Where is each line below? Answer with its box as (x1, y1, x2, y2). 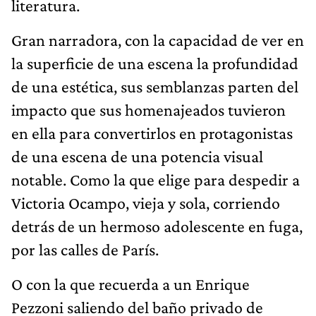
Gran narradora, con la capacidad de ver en (11, 30, 304, 49)
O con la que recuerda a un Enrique (11, 274, 250, 293)
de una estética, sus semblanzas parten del (11, 76, 298, 96)
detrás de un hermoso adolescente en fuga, (11, 216, 303, 236)
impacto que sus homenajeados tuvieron (11, 99, 286, 119)
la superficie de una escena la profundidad (11, 53, 298, 73)
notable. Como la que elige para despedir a (11, 169, 300, 189)
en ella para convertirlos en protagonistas (11, 123, 293, 142)
